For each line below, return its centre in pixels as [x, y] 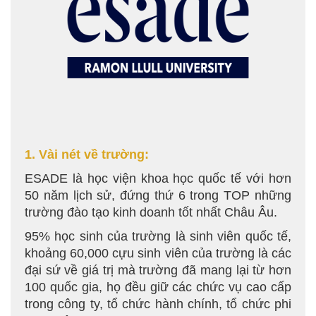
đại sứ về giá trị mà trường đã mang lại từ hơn [158, 270]
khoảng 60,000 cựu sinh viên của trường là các [158, 253]
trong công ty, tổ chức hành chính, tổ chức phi [158, 304]
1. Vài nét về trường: [87, 154]
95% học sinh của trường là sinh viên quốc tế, [158, 236]
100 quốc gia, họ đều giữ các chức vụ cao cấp [158, 287]
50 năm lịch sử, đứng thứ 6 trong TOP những [158, 195]
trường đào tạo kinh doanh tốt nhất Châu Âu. [151, 212]
